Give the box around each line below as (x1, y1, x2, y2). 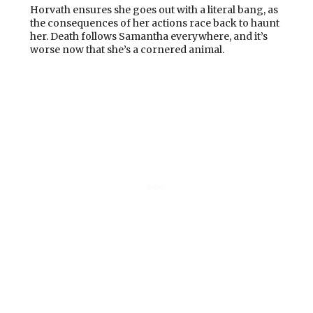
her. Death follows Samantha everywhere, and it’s (30, 29, 268, 43)
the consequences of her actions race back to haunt (30, 16, 279, 29)
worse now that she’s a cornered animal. (30, 43, 226, 56)
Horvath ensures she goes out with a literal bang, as (30, 3, 278, 16)
